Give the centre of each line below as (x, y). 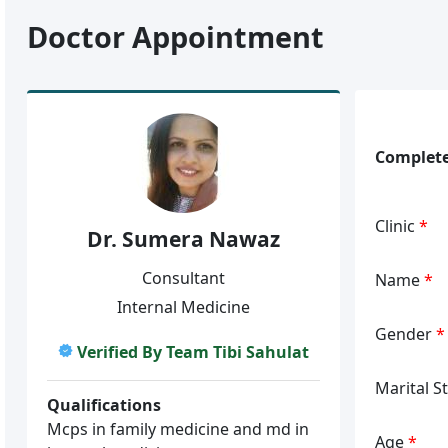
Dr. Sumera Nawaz (183, 239)
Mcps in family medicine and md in (178, 428)
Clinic (396, 225)
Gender (405, 333)
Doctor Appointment (176, 36)
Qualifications (104, 404)
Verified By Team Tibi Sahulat (192, 351)
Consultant (183, 277)
